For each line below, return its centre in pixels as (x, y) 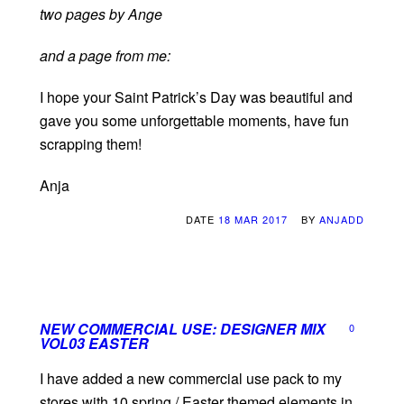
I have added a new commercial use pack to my (191, 379)
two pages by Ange (101, 14)
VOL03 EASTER (94, 344)
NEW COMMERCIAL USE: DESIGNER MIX (183, 329)
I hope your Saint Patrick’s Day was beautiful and (196, 97)
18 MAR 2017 (253, 220)
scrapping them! (91, 144)
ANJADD (342, 220)
